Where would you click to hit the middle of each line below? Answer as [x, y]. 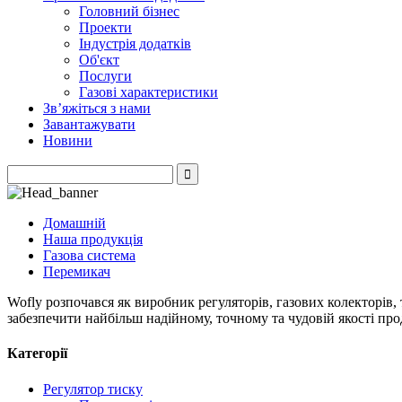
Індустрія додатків [135, 44]
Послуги [105, 76]
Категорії [37, 354]
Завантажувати [89, 124]
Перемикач [77, 271]
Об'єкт [99, 60]
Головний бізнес [129, 11]
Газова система [89, 255]
